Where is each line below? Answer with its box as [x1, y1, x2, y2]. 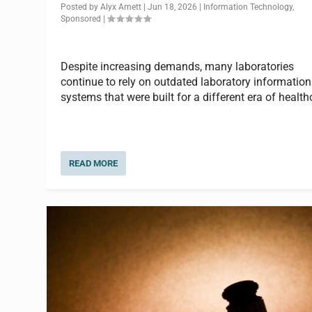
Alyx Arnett [100, 1, 142, 12]
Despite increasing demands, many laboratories [61, 60, 295, 74]
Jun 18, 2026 [148, 1, 198, 12]
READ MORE [69, 157, 118, 169]
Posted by [61, 1, 101, 12]
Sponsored [61, 13, 102, 24]
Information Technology [203, 1, 293, 12]
